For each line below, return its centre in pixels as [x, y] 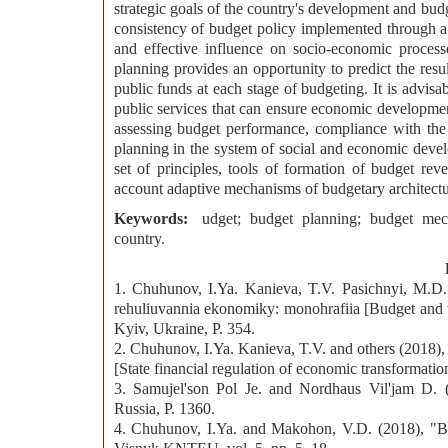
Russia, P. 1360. [164, 409]
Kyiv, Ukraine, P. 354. [184, 329]
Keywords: [155, 219]
